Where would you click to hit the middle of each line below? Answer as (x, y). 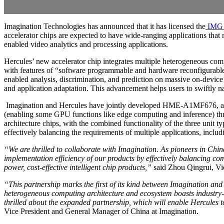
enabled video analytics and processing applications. (86, 44)
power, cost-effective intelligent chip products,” (78, 167)
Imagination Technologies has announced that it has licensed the (105, 26)
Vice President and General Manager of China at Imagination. (101, 211)
